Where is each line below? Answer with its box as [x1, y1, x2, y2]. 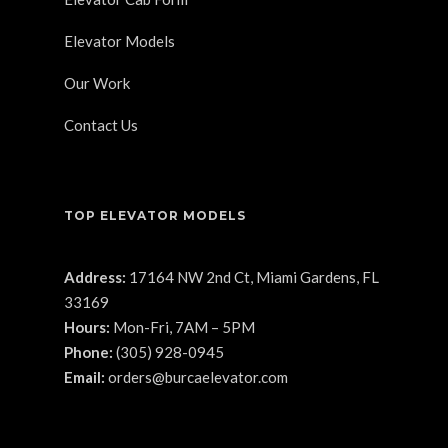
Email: [64, 368, 108, 387]
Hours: [64, 318, 110, 337]
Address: [64, 268, 126, 287]
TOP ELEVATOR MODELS [64, 208, 246, 224]
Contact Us [64, 116, 138, 135]
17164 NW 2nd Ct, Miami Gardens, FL [126, 268, 379, 287]
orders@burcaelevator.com [108, 368, 288, 387]
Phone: [64, 343, 113, 362]
